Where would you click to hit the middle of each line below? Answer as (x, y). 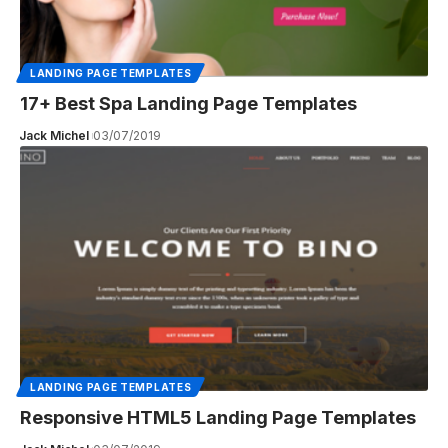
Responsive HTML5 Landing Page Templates (218, 417)
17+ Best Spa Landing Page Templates (188, 103)
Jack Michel (53, 135)
